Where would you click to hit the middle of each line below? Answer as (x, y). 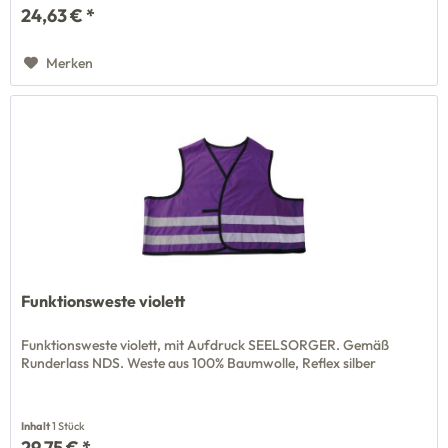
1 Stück (69, 425)
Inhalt (37, 425)
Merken (70, 63)
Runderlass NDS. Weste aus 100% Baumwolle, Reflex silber (199, 362)
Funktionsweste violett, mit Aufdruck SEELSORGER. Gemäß (205, 344)
